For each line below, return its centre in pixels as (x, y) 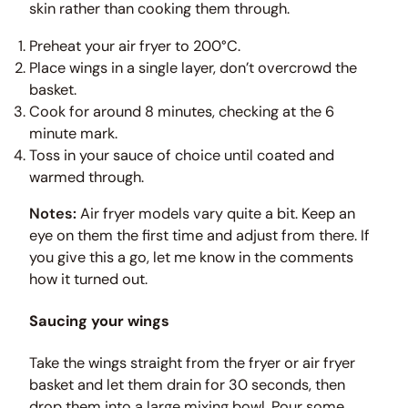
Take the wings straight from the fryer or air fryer (192, 362)
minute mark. (73, 133)
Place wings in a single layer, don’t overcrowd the (193, 67)
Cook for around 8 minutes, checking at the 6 (182, 111)
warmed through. (87, 177)
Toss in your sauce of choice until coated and (182, 155)
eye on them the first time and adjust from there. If (199, 236)
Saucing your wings (99, 321)
